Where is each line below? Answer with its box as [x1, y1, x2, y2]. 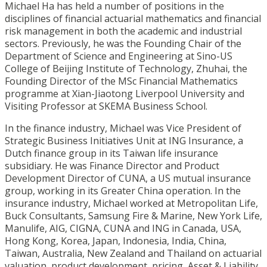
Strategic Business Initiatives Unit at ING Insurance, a [5, 134, 243, 148]
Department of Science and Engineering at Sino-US [5, 49, 232, 63]
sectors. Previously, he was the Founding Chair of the [5, 37, 241, 51]
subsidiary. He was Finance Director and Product [5, 159, 219, 173]
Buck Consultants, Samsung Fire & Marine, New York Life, [5, 209, 262, 223]
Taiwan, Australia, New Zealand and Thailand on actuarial [5, 247, 262, 260]
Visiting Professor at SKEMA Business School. [5, 100, 207, 113]
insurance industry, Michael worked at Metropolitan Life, [5, 197, 258, 210]
